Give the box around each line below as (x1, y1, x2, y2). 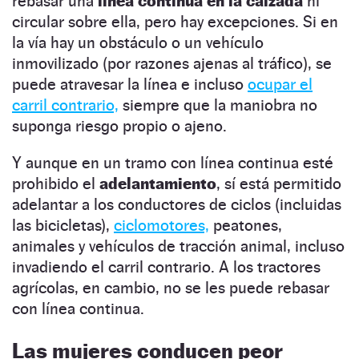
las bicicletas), (12, 215, 114, 235)
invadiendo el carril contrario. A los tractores (12, 256, 321, 276)
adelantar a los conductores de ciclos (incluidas (12, 194, 341, 214)
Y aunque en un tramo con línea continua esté (12, 152, 333, 172)
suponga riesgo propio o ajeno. (12, 115, 227, 135)
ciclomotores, (114, 215, 209, 235)
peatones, (209, 215, 282, 235)
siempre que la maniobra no (119, 95, 317, 115)
